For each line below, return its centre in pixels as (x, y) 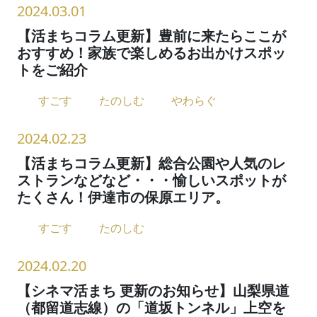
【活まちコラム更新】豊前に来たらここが (151, 35)
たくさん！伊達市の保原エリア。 (123, 197)
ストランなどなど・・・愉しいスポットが (151, 180)
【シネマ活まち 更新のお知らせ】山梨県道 (153, 290)
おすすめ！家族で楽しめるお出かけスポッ (151, 52)
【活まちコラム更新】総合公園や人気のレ (151, 163)
